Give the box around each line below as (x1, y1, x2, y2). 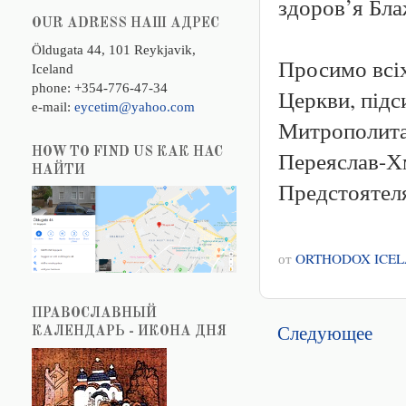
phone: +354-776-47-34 (32, 79, 168, 95)
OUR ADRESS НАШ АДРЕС (32, 15, 219, 31)
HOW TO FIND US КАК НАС (32, 144, 223, 159)
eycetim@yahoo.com (74, 98, 195, 114)
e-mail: (32, 98, 74, 114)
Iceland (32, 60, 73, 76)
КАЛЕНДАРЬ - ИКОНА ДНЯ (32, 324, 227, 340)
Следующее (277, 318, 372, 345)
